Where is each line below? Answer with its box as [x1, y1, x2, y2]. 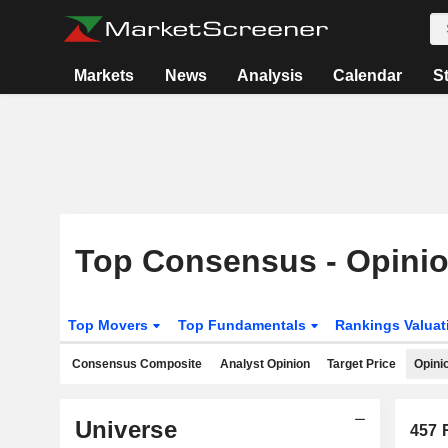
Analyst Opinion [219, 357, 310, 371]
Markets [74, 67, 135, 84]
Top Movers [67, 317, 152, 333]
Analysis [236, 67, 303, 84]
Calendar [333, 67, 403, 84]
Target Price [327, 357, 396, 371]
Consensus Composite [72, 357, 202, 371]
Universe [74, 416, 177, 443]
